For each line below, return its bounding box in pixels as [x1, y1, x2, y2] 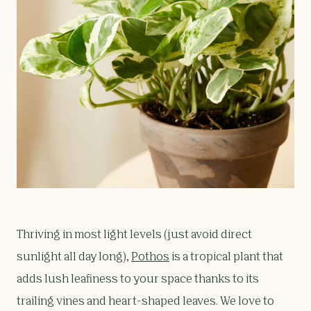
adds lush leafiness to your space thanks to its [17, 274, 259, 286]
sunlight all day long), [17, 252, 131, 264]
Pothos [131, 252, 169, 264]
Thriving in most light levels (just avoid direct [17, 230, 252, 242]
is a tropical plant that [169, 252, 283, 264]
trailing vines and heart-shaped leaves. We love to [17, 296, 274, 308]
